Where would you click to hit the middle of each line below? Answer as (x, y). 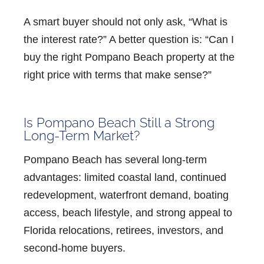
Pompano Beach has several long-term (115, 159)
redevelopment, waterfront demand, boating (126, 195)
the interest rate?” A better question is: (114, 39)
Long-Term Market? (82, 135)
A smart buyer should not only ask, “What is (126, 22)
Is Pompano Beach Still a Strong (119, 122)
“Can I (220, 39)
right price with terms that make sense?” (118, 75)
